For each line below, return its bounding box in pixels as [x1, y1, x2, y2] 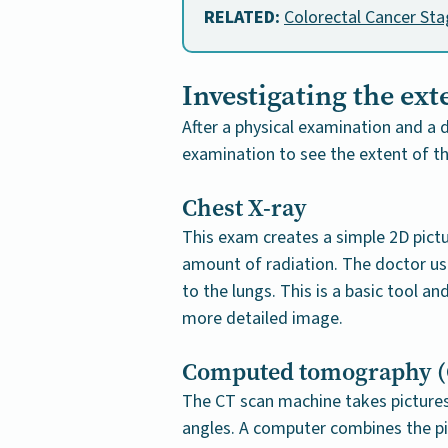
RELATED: [204, 5, 284, 31]
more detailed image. [182, 306, 343, 332]
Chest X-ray [182, 192, 307, 225]
